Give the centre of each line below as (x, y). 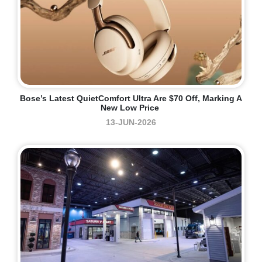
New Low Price (131, 108)
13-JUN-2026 (131, 123)
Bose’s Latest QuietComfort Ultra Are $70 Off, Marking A (131, 99)
